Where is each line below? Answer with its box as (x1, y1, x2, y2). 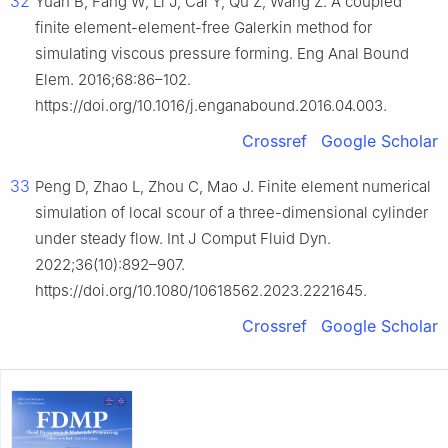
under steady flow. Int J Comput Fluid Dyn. (35, 229, 331, 249)
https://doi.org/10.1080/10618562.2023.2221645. (35, 281, 367, 301)
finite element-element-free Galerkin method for (35, 18, 372, 38)
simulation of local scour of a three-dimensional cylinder (35, 203, 428, 223)
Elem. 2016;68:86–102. (35, 70, 191, 90)
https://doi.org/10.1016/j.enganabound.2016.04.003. (35, 96, 387, 116)
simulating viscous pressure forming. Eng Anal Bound (35, 44, 409, 64)
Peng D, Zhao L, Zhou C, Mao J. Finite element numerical (35, 177, 431, 197)
